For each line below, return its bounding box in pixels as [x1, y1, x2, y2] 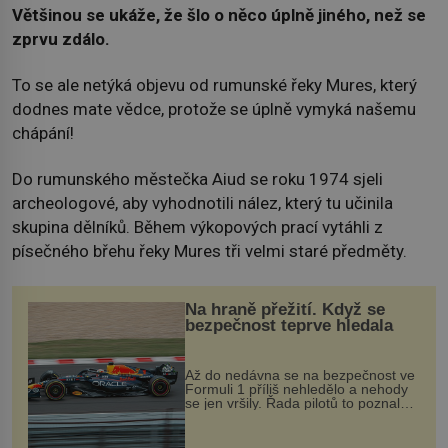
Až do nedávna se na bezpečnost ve [184, 366, 415, 383]
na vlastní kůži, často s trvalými [184, 408, 381, 425]
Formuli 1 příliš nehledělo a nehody [184, 380, 408, 397]
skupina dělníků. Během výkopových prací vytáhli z [12, 217, 383, 238]
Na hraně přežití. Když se [184, 299, 385, 319]
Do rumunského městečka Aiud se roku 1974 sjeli [12, 169, 383, 190]
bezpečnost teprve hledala [184, 315, 393, 335]
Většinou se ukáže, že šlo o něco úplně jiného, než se [12, 4, 426, 25]
